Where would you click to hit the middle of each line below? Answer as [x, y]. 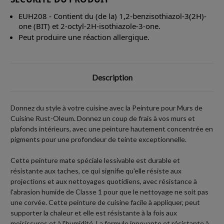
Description [112, 77]
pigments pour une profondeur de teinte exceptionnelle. [98, 139]
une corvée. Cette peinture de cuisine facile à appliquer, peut [105, 202]
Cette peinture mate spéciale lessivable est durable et [95, 160]
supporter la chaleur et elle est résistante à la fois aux [94, 212]
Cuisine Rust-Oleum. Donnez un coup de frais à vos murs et [103, 118]
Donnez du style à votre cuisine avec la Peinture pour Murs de [106, 107]
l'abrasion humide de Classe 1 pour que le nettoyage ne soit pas [109, 191]
